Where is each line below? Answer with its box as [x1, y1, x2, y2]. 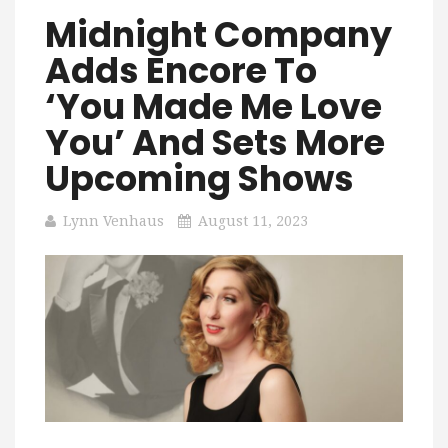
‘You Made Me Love [45, 82, 382, 131]
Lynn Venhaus [63, 213, 164, 229]
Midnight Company [45, 10, 392, 59]
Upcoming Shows [45, 154, 354, 203]
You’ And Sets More [45, 118, 385, 167]
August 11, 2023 [198, 213, 308, 229]
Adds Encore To [45, 46, 317, 95]
